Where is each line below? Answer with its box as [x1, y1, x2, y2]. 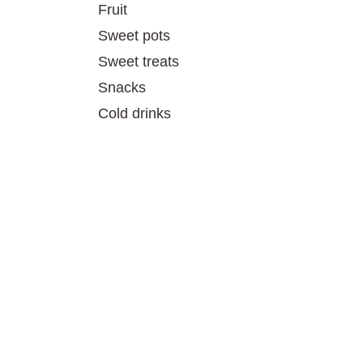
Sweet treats [98, 53, 179, 70]
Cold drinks [98, 105, 171, 122]
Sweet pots [98, 28, 170, 44]
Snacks [98, 79, 146, 96]
